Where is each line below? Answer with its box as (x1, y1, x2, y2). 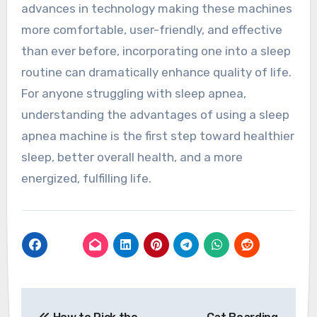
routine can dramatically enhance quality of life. (21, 65, 292, 80)
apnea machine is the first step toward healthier (21, 129, 294, 144)
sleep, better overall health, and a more (21, 150, 243, 165)
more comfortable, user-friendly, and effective (21, 23, 282, 38)
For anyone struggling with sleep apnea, (21, 86, 246, 101)
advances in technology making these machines (21, 1, 292, 16)
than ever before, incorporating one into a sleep (21, 44, 291, 59)
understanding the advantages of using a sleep (21, 108, 289, 122)
